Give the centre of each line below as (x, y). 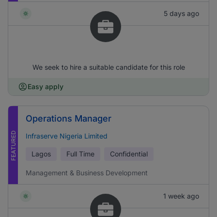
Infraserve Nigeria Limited (67, 136)
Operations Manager (69, 118)
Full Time (80, 154)
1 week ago (181, 196)
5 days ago (181, 13)
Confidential (129, 154)
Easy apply (46, 86)
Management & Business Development (87, 173)
